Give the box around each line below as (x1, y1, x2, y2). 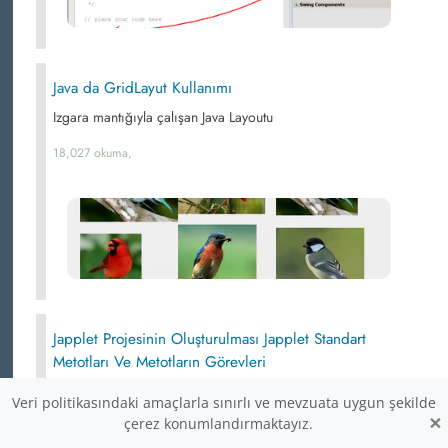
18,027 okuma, (53, 144, 132, 162)
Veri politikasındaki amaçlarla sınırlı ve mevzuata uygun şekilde (12, 393, 436, 412)
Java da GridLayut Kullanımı (53, 77, 232, 99)
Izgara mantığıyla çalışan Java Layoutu (53, 107, 273, 127)
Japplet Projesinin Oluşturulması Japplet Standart (53, 328, 366, 350)
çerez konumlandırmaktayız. (123, 414, 313, 433)
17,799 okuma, (53, 418, 130, 436)
